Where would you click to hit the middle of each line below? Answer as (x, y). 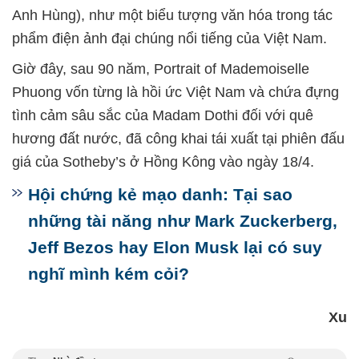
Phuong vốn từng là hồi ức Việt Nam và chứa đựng (175, 93)
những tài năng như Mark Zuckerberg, (183, 221)
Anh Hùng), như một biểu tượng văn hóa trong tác (172, 16)
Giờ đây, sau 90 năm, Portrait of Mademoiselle (161, 69)
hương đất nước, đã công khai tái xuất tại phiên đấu (178, 139)
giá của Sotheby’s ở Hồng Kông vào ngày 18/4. (163, 162)
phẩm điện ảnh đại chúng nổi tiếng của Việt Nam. (169, 39)
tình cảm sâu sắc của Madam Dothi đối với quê (163, 116)
